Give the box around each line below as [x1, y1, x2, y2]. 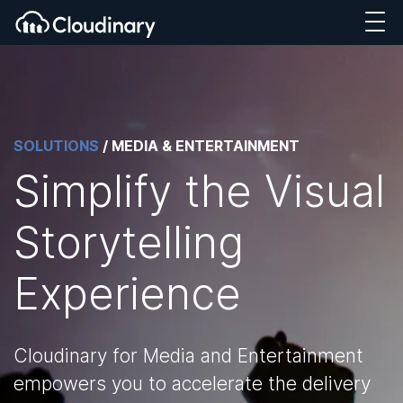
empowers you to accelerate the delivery [13, 372, 371, 395]
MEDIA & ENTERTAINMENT [112, 137, 300, 155]
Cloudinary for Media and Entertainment [13, 345, 363, 367]
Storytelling [13, 216, 244, 269]
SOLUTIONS [13, 137, 99, 155]
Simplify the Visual [13, 165, 385, 218]
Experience [13, 267, 241, 320]
